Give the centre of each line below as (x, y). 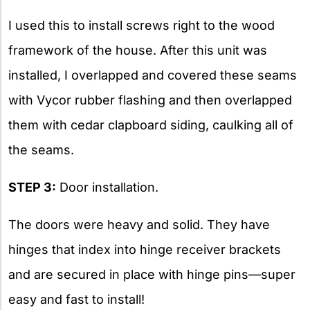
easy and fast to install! (76, 300)
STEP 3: (32, 188)
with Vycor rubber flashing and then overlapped (150, 100)
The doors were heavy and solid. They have (139, 225)
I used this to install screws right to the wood (142, 26)
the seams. (41, 150)
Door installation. (107, 188)
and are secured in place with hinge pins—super (152, 275)
